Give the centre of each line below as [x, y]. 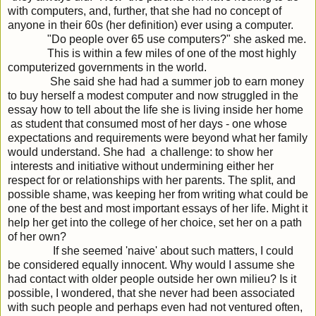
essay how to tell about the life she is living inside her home [156, 110]
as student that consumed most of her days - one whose [147, 124]
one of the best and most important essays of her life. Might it [158, 209]
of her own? [37, 237]
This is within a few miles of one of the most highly [152, 54]
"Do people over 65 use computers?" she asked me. [157, 39]
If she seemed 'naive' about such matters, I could [151, 251]
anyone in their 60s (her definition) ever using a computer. [151, 25]
